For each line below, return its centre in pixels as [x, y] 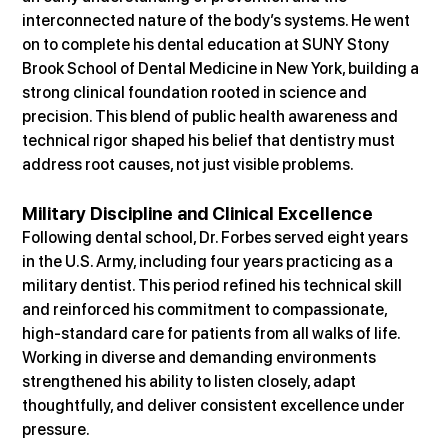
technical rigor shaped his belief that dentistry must [210, 141]
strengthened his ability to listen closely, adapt [191, 382]
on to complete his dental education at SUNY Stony [207, 45]
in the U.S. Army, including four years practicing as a [209, 262]
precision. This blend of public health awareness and [212, 117]
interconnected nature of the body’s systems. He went [218, 21]
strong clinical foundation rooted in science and [196, 93]
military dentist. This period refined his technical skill [214, 286]
